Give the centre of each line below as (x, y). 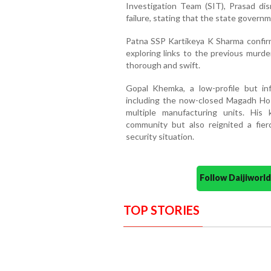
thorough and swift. (163, 65)
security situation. (160, 136)
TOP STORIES (161, 210)
